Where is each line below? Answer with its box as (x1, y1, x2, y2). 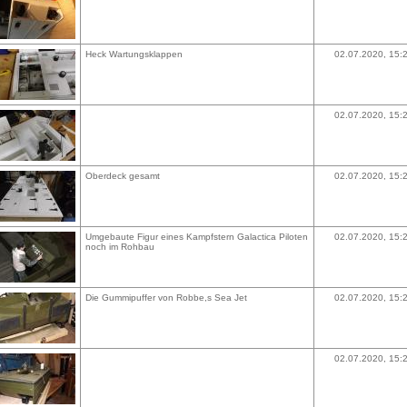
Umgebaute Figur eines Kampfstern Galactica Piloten (85, 232, 308, 242)
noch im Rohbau (85, 242, 154, 252)
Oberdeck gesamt (85, 171, 160, 181)
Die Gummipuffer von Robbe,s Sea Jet (85, 293, 247, 303)
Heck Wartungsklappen (85, 49, 183, 59)
